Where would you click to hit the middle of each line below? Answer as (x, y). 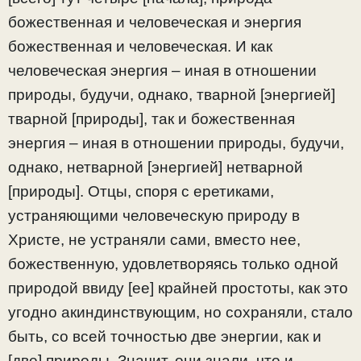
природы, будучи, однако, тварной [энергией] (172, 94)
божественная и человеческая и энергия (155, 22)
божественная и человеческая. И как (140, 46)
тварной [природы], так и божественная (151, 118)
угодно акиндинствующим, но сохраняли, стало (180, 312)
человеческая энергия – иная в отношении (162, 70)
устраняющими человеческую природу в (154, 215)
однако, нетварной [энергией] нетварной (156, 167)
